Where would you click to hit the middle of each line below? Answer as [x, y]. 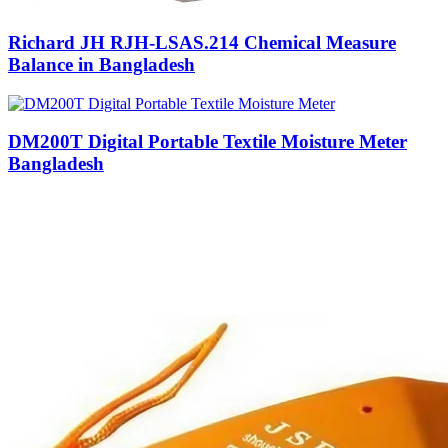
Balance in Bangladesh [101, 64]
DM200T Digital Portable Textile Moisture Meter [207, 142]
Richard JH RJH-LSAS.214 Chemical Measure [202, 42]
